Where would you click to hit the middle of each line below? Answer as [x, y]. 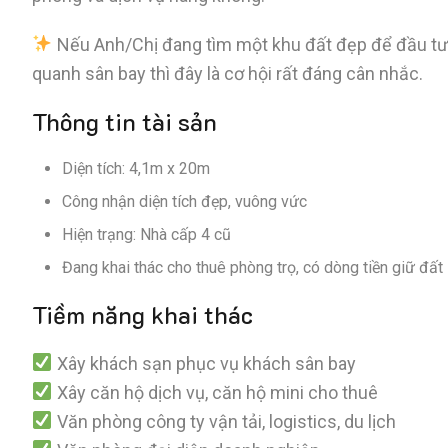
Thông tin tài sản [124, 121]
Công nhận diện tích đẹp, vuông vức [184, 201]
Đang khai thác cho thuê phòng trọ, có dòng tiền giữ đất [252, 267]
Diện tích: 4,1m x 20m [136, 168]
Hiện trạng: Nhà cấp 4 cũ [146, 234]
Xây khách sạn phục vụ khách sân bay [204, 363]
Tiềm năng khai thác [142, 314]
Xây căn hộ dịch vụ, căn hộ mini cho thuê [215, 392]
